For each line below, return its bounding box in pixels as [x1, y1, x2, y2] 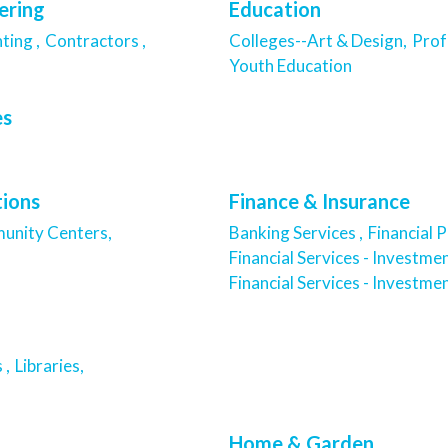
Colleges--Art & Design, [229, 29, 407, 51]
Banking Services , [229, 221, 363, 243]
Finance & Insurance [229, 188, 410, 213]
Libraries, [15, 355, 84, 377]
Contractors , [45, 29, 146, 51]
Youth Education [229, 54, 352, 76]
